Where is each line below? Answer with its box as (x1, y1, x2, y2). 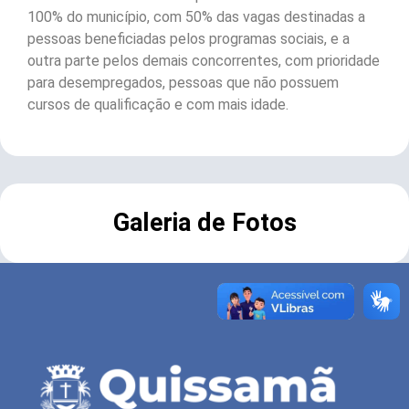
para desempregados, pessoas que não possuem (27, 73, 339, 91)
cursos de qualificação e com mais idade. (27, 95, 288, 113)
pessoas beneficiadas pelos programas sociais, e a (27, 29, 350, 47)
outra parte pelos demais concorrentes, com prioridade (27, 51, 380, 69)
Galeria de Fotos (112, 208, 297, 237)
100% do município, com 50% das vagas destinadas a (27, 7, 365, 26)
